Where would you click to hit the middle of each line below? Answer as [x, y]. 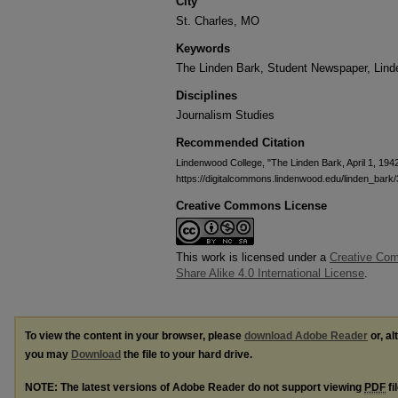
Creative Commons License [251, 206]
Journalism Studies [225, 115]
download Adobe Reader [306, 336]
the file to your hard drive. [187, 354]
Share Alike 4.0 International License [270, 273]
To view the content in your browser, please [135, 336]
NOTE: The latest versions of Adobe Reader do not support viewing [195, 387]
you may [48, 354]
